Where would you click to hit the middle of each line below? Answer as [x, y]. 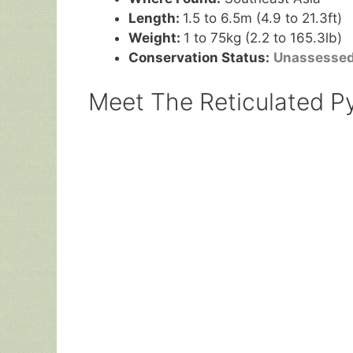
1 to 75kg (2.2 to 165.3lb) [263, 37]
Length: [156, 18]
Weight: [156, 37]
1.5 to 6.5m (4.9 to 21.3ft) [262, 18]
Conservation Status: [199, 57]
